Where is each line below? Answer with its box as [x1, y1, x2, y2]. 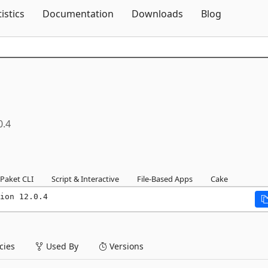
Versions [107, 240, 144, 252]
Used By [44, 240, 78, 252]
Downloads [132, 7, 183, 20]
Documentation [42, 7, 114, 20]
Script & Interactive [51, 173, 119, 184]
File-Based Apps [137, 173, 193, 184]
